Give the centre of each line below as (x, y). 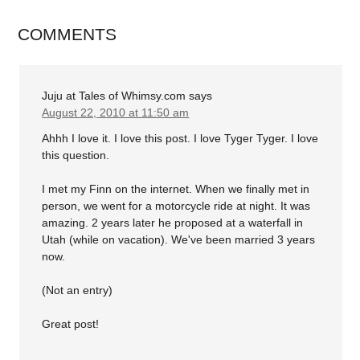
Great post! (71, 323)
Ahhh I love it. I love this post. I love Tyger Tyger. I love (180, 138)
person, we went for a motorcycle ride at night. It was (176, 205)
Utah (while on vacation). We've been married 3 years (179, 239)
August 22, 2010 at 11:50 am (116, 113)
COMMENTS (67, 35)
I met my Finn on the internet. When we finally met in (176, 188)
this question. (76, 155)
